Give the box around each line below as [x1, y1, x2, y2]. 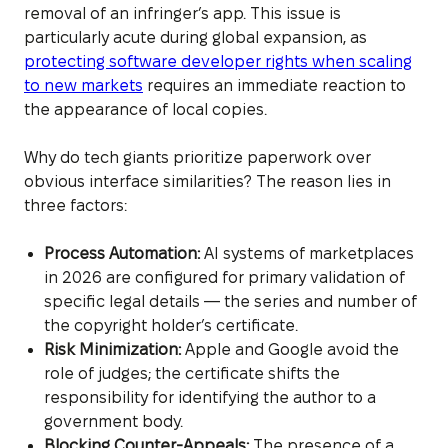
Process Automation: [44, 244, 200, 262]
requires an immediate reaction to [143, 76, 406, 94]
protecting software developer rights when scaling [24, 52, 412, 70]
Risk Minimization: [44, 340, 181, 358]
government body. [44, 412, 183, 430]
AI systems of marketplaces [200, 244, 414, 262]
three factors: [24, 196, 127, 214]
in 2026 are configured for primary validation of [44, 268, 405, 286]
